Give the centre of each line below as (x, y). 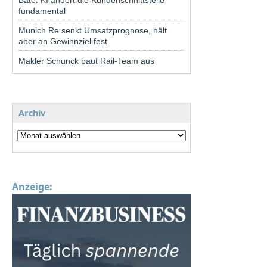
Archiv (32, 113)
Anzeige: (32, 186)
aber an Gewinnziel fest (63, 41)
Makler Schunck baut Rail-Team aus (86, 60)
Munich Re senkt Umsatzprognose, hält (93, 30)
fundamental (42, 10)
